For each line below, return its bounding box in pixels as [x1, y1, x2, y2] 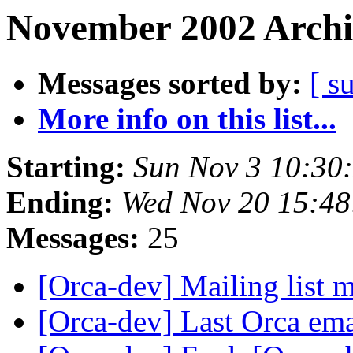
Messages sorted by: [38, 66, 302, 101]
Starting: [6, 150, 125, 184]
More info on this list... [38, 102, 336, 136]
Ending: [6, 185, 113, 220]
